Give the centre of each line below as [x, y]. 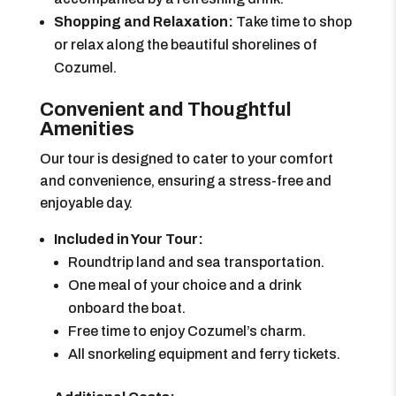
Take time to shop [292, 22]
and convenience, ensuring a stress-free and [185, 181]
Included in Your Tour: [128, 239]
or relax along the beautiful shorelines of [185, 45]
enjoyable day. [86, 203]
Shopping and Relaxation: [143, 22]
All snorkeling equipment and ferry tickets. [204, 354]
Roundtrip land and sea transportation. [196, 262]
